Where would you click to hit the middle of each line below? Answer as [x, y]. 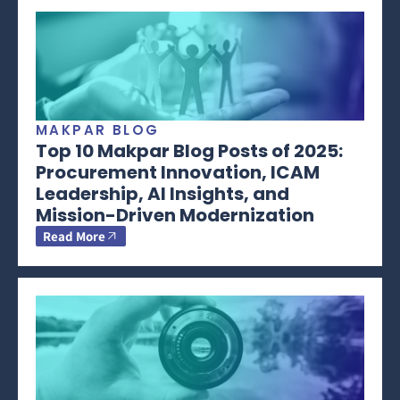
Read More [74, 236]
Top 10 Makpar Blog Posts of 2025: [189, 150]
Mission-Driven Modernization [175, 215]
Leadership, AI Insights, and [162, 193]
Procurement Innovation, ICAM [178, 172]
